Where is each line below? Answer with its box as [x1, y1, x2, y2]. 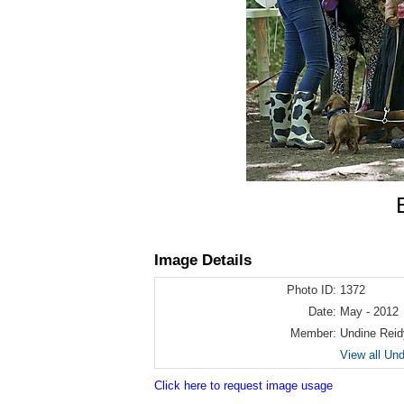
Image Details [154, 252, 252, 269]
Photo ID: [287, 283, 336, 297]
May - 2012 [340, 305, 399, 318]
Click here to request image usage [154, 379, 333, 392]
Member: [290, 326, 336, 340]
